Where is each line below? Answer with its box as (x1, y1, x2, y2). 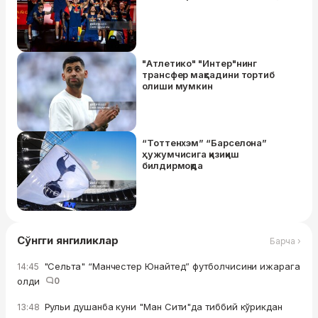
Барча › (269, 235, 301, 246)
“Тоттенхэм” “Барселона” (142, 137, 268, 149)
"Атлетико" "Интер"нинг (142, 57, 258, 70)
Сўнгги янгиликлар (17, 234, 119, 248)
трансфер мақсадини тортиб (142, 69, 275, 81)
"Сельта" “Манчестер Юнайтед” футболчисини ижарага (40, 261, 300, 273)
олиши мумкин (142, 80, 214, 92)
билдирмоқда (142, 160, 204, 172)
